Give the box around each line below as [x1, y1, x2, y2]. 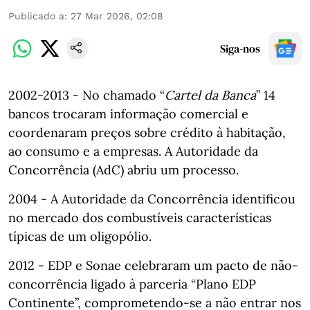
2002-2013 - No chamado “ [8, 87, 165, 103]
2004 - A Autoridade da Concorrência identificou [8, 191, 295, 207]
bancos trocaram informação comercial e [8, 106, 248, 122]
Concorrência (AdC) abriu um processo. [8, 162, 239, 178]
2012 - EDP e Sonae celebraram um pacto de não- [8, 257, 298, 273]
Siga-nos [220, 41, 260, 56]
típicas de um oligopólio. [8, 228, 152, 244]
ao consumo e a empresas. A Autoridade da [8, 143, 258, 159]
